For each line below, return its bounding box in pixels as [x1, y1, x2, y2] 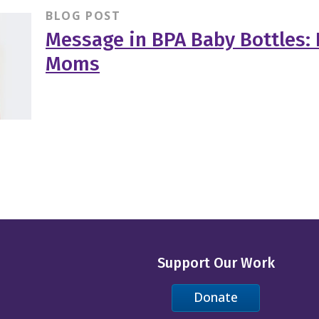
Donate [194, 288, 239, 306]
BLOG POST [45, 7, 121, 23]
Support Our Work [157, 254, 275, 271]
